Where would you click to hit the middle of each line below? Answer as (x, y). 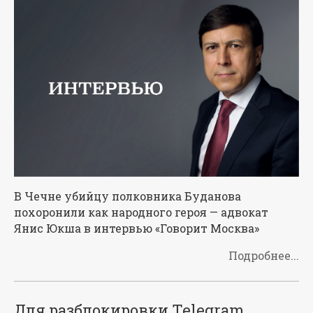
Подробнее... (264, 256)
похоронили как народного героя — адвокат (141, 212)
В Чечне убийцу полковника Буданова (128, 196)
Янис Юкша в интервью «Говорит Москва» (137, 228)
